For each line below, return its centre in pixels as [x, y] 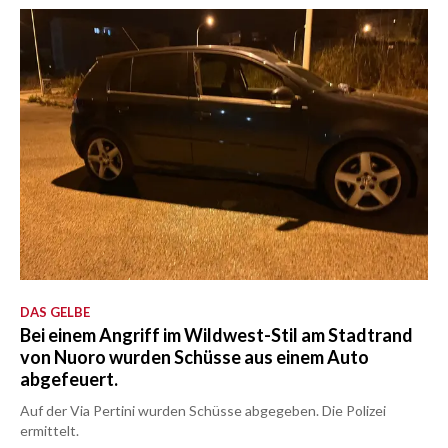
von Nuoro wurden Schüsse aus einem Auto [194, 357]
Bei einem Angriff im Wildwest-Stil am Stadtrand [216, 335]
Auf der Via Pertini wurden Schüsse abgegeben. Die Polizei [203, 411]
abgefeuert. [69, 379]
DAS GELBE [55, 312]
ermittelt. [49, 431]
